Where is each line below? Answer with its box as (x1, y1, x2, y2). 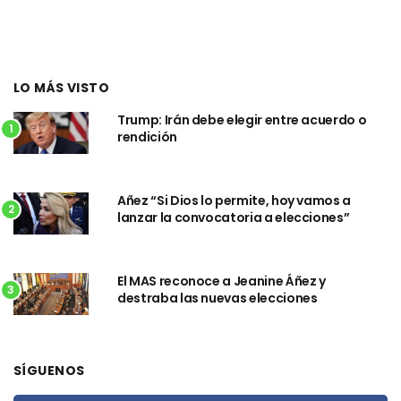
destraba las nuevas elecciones (117, 288, 318, 307)
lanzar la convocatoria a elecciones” (117, 208, 350, 226)
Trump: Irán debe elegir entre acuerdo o (117, 110, 367, 129)
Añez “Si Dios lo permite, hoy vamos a (117, 191, 352, 209)
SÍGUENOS (13, 361, 85, 380)
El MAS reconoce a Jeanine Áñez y (117, 271, 326, 290)
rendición (117, 127, 177, 146)
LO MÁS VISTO (13, 78, 110, 97)
